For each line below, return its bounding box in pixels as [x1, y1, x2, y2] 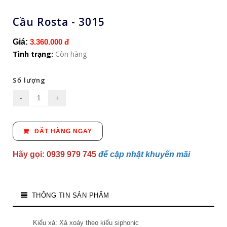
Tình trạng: [13, 49, 55, 59]
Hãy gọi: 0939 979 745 [13, 149, 96, 159]
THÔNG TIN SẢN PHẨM [31, 191, 109, 199]
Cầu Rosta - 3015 [13, 15, 105, 29]
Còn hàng [55, 49, 87, 59]
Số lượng [13, 75, 46, 85]
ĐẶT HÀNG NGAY [32, 127, 92, 135]
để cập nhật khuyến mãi [98, 149, 190, 159]
